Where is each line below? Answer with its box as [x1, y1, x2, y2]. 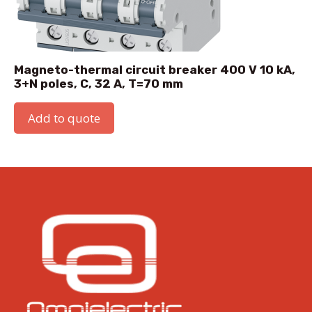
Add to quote [28, 110, 100, 127]
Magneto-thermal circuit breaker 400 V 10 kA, [14, 63, 295, 77]
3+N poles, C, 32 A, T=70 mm [14, 77, 183, 91]
